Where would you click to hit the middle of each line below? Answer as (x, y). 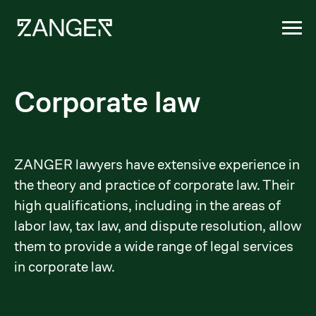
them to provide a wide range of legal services (154, 247)
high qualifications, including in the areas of (147, 206)
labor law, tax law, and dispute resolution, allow (158, 226)
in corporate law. (65, 267)
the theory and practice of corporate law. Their (154, 185)
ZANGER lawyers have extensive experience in (157, 165)
